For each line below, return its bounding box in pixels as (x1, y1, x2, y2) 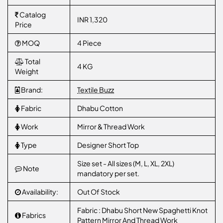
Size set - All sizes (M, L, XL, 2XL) (77, 159, 174, 168)
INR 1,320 (77, 15, 108, 24)
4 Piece (77, 38, 102, 47)
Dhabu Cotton (77, 104, 123, 112)
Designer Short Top (77, 140, 139, 149)
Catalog (18, 10, 46, 19)
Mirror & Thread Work (77, 122, 145, 131)
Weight (15, 67, 38, 76)
